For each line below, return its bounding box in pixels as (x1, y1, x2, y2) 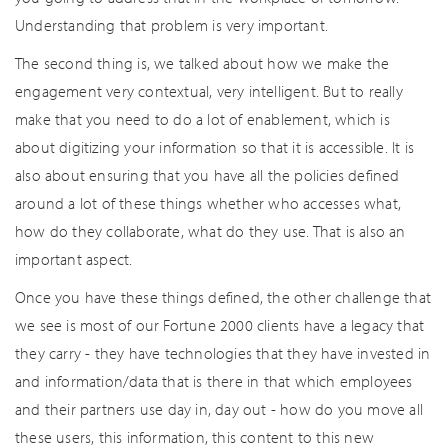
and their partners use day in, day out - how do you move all (15, 399, 424, 419)
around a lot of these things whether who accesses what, (15, 193, 402, 213)
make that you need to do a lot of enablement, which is (15, 109, 390, 129)
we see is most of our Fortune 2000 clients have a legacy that (15, 315, 425, 335)
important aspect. (15, 249, 133, 269)
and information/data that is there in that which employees (15, 371, 413, 391)
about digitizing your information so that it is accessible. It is (15, 137, 415, 157)
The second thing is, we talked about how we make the (15, 53, 390, 73)
